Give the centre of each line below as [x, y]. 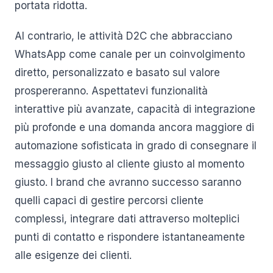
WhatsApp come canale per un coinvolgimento [130, 54]
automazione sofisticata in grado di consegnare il [136, 146]
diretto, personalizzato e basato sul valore [117, 73]
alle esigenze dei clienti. [73, 255]
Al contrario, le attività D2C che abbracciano [123, 36]
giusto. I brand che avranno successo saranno [128, 182]
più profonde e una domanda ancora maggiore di [134, 127]
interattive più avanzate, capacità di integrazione [135, 109]
